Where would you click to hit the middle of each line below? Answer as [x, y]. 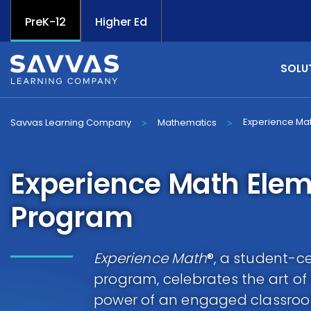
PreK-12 [45, 22]
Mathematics [187, 123]
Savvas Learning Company [71, 123]
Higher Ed [121, 22]
